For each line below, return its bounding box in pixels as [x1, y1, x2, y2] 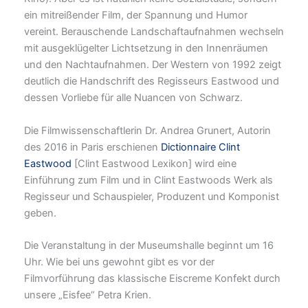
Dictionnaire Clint [161, 140, 240, 153]
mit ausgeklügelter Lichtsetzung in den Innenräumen [24, 42, 268, 55]
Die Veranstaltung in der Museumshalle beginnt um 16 [24, 239, 274, 252]
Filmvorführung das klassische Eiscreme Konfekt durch [24, 272, 280, 285]
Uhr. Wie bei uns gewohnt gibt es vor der [24, 256, 214, 269]
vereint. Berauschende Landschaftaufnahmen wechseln [24, 25, 284, 38]
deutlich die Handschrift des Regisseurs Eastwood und [24, 75, 279, 88]
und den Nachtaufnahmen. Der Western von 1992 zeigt [24, 58, 281, 71]
